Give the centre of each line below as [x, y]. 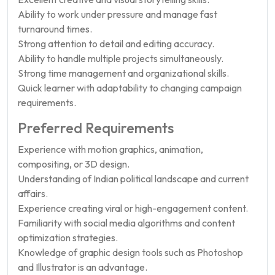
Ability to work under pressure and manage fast [118, 14]
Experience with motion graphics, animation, [110, 149]
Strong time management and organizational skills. [123, 73]
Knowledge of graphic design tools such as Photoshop [130, 252]
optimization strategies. [68, 238]
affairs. [33, 193]
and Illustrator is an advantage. [83, 267]
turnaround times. [55, 29]
